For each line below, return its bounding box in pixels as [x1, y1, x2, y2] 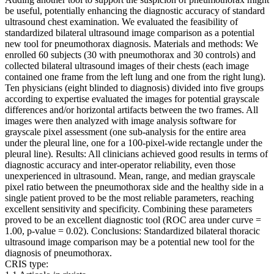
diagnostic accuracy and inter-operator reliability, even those [5, 160, 235, 171]
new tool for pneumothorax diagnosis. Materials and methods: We [5, 39, 258, 50]
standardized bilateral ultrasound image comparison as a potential [5, 28, 254, 39]
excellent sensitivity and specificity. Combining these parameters [5, 204, 252, 215]
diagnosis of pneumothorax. [5, 248, 112, 259]
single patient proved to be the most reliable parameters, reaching [5, 193, 254, 204]
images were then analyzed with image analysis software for [5, 116, 236, 127]
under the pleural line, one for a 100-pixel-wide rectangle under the [5, 138, 262, 149]
